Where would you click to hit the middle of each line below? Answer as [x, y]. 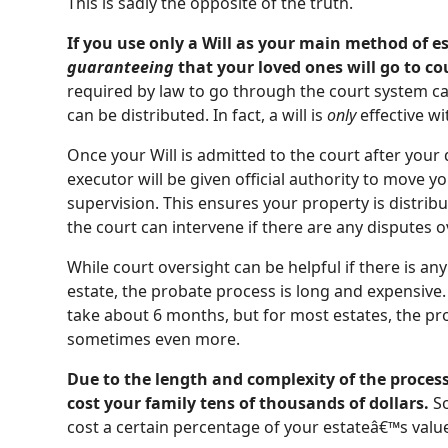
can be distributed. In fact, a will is [197, 115]
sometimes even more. [156, 339]
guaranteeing [121, 67]
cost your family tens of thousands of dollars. [248, 403]
